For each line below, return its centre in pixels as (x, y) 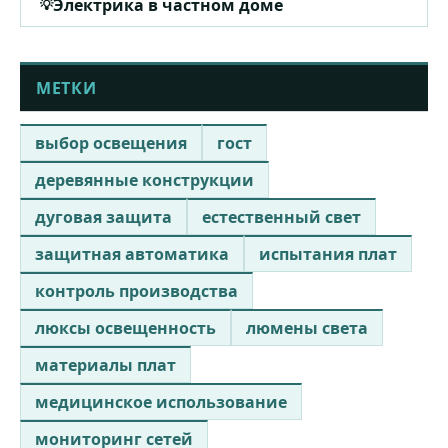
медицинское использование (161, 401)
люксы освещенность (125, 327)
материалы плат (105, 364)
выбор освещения (111, 142)
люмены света (307, 327)
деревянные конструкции (144, 179)
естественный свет (281, 216)
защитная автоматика (132, 253)
